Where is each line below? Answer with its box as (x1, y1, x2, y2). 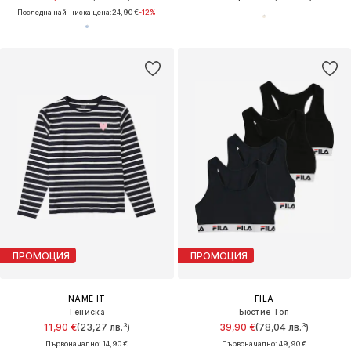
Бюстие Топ (239, 307, 290, 317)
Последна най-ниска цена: (17, 8, 113, 17)
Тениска (68, 307, 106, 317)
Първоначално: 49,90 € (222, 339, 307, 349)
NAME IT (67, 294, 106, 304)
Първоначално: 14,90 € (45, 339, 128, 349)
